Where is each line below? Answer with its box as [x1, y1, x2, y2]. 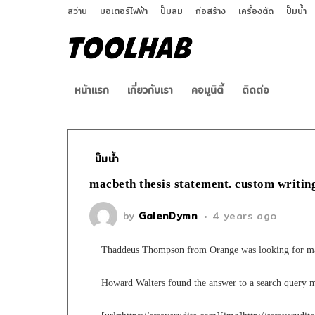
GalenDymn [139, 208, 198, 224]
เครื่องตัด [238, 4, 274, 18]
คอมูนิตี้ [191, 82, 224, 98]
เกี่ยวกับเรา [127, 82, 173, 98]
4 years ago [212, 208, 277, 224]
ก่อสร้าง [195, 4, 226, 18]
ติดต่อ [242, 82, 269, 98]
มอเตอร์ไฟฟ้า [100, 4, 148, 18]
